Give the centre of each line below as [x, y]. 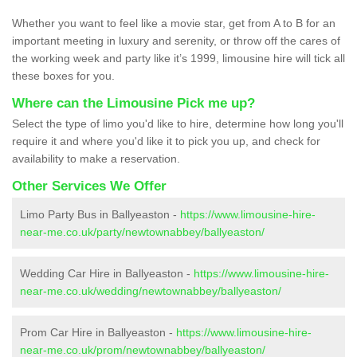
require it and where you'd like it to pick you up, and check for [166, 141]
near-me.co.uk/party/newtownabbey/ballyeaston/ [142, 232]
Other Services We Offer [89, 186]
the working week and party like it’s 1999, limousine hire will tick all [178, 59]
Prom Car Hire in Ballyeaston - [98, 333]
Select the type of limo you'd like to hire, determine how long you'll [178, 124]
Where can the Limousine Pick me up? [133, 104]
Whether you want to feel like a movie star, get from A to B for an [174, 24]
